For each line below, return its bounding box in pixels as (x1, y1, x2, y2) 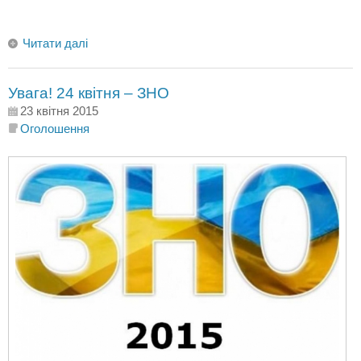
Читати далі (23, 36, 88, 50)
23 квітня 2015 (20, 104, 98, 118)
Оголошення (20, 122, 89, 135)
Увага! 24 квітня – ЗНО (8, 85, 169, 102)
